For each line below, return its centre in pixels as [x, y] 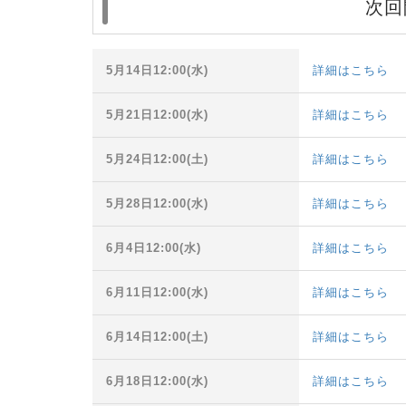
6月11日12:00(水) [157, 293]
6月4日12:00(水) [154, 248]
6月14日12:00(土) [157, 337]
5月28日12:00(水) [157, 204]
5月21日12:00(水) [157, 115]
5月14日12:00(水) [157, 71]
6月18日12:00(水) [157, 382]
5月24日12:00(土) [157, 159]
